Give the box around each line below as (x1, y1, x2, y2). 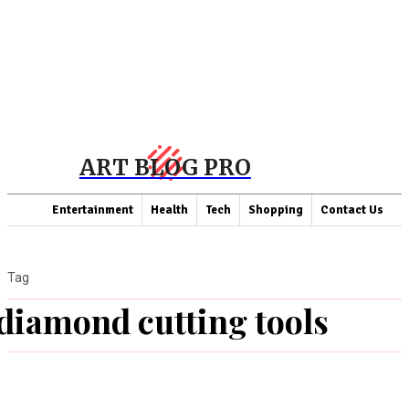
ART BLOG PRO (79, 153, 251, 182)
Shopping (248, 203, 303, 217)
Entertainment (52, 203, 133, 217)
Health (151, 203, 188, 217)
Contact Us (320, 203, 383, 217)
